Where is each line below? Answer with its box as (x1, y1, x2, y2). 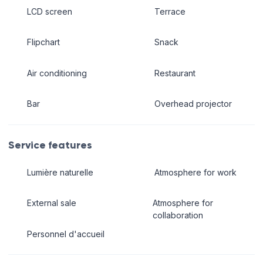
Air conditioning (26, 68, 87, 78)
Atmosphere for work (154, 167, 237, 177)
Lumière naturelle (26, 167, 93, 177)
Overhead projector (154, 99, 232, 109)
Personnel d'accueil (26, 228, 104, 239)
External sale (26, 198, 76, 208)
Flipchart (26, 37, 60, 48)
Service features (8, 139, 92, 152)
